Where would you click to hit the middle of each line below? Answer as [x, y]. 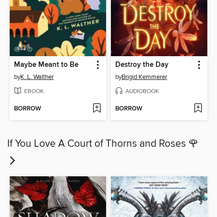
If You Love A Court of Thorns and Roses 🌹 [103, 144]
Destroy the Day [142, 65]
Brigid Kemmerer [144, 77]
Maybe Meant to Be [46, 65]
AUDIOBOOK [142, 91]
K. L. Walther [37, 77]
